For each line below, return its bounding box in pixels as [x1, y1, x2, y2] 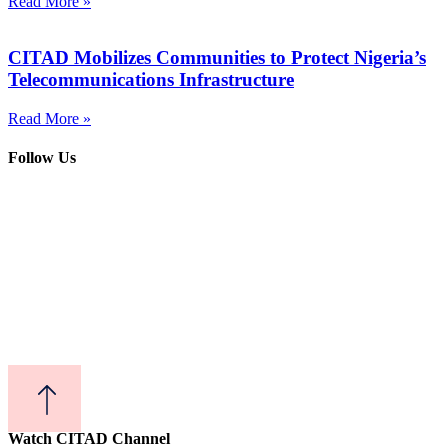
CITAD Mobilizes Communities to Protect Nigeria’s [8, 47, 426, 69]
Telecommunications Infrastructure [8, 69, 294, 91]
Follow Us [8, 149, 76, 167]
